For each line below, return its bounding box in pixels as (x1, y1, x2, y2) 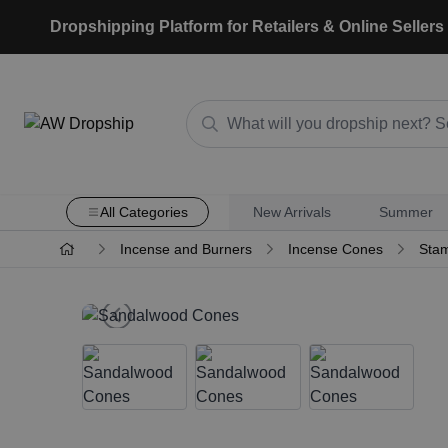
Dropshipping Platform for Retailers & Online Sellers (50, 18, 444, 35)
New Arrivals (252, 204, 331, 220)
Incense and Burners (119, 241, 252, 257)
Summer (378, 204, 433, 220)
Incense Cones (287, 241, 383, 257)
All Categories (99, 204, 188, 220)
